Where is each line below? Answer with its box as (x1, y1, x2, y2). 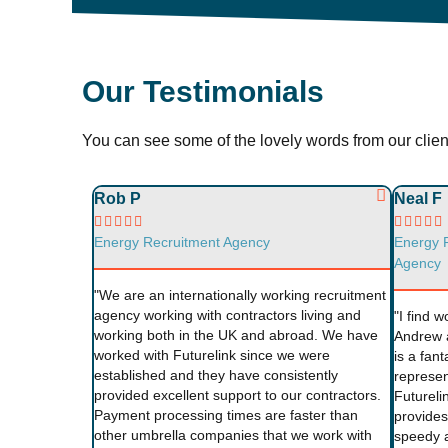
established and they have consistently (94, 367, 338, 383)
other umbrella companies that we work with (94, 427, 372, 443)
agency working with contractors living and (94, 307, 361, 323)
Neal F (393, 190, 442, 207)
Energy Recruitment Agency (94, 234, 270, 250)
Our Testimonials (82, 75, 324, 108)
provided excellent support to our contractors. (94, 387, 381, 403)
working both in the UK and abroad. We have (94, 327, 378, 343)
